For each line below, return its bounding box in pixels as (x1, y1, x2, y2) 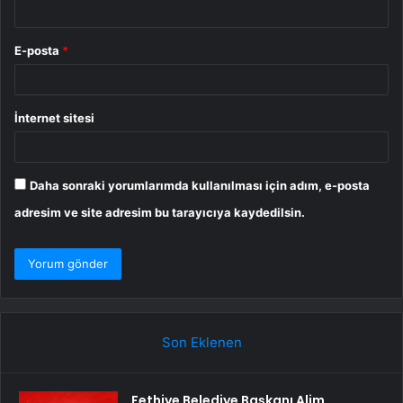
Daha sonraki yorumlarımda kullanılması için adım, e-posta (30, 178, 370, 193)
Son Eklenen (161, 334, 242, 352)
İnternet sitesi (14, 111, 94, 126)
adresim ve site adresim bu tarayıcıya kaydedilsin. (14, 205, 305, 220)
